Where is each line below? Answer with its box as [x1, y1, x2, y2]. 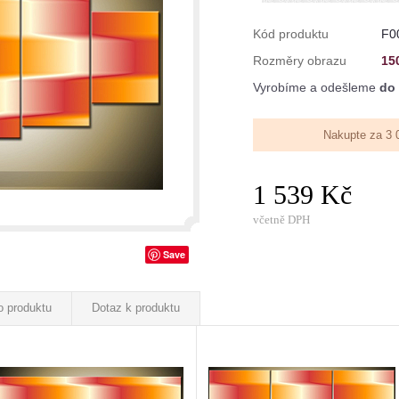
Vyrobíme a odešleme [253, 80, 379, 94]
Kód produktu [253, 27, 329, 41]
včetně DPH [253, 213, 310, 226]
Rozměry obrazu [253, 53, 346, 68]
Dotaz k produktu [92, 301, 180, 314]
